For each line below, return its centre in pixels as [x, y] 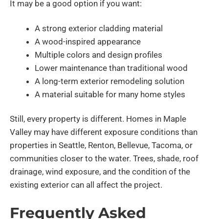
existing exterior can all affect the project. [86, 185]
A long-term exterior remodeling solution [109, 81]
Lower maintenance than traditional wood [111, 68]
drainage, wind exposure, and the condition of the [100, 172]
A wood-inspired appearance [88, 41]
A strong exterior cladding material [99, 28]
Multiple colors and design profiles [99, 55]
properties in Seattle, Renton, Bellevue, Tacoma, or [101, 145]
